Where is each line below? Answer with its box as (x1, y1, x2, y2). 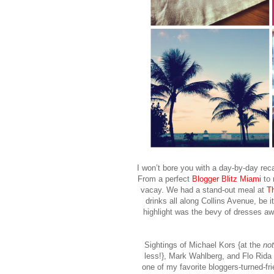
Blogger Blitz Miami (191, 174, 261, 184)
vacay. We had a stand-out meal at (140, 185, 267, 195)
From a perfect (137, 174, 192, 184)
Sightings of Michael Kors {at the (144, 240, 263, 250)
